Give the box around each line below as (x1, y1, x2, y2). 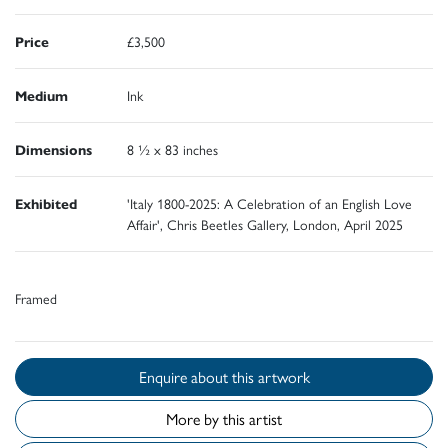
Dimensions (15, 138, 92, 159)
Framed (15, 287, 57, 308)
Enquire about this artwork (231, 364, 310, 388)
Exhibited (15, 192, 77, 213)
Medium (15, 84, 68, 105)
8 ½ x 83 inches (127, 138, 218, 159)
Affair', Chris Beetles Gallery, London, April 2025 (127, 213, 403, 234)
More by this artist (166, 406, 282, 430)
